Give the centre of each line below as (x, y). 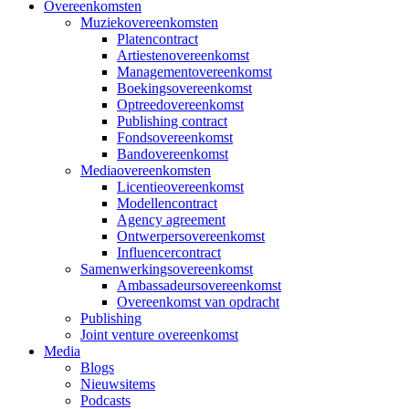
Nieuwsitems (118, 384)
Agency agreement (171, 220)
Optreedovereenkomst (180, 105)
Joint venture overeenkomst (159, 335)
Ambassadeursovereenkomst (199, 285)
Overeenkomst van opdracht (198, 302)
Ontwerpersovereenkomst (191, 236)
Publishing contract (172, 121)
